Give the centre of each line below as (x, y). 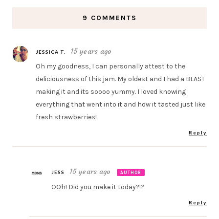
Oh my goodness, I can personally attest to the (111, 66)
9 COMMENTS (109, 18)
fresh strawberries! (66, 117)
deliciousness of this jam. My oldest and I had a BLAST (120, 79)
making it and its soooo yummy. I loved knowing (111, 91)
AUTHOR (131, 172)
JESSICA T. (51, 52)
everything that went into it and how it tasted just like (121, 104)
